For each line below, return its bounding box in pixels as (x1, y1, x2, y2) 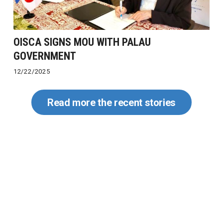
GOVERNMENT (13, 50, 76, 63)
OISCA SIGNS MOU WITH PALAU (13, 36, 151, 49)
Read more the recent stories (47, 96, 176, 108)
